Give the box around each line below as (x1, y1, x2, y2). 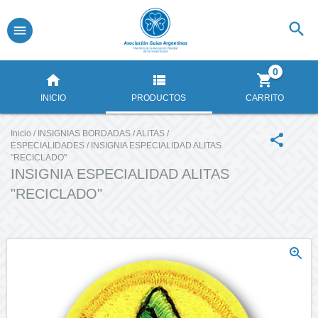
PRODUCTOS (131, 93, 187, 103)
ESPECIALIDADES (11, 141, 84, 150)
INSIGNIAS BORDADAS (38, 128, 131, 138)
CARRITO (246, 93, 285, 103)
